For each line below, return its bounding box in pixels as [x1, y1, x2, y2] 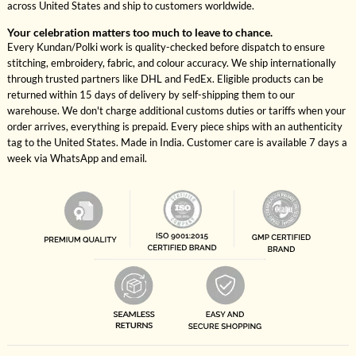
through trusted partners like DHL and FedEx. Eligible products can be [6, 72, 323, 86]
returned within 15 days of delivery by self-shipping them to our [6, 88, 295, 102]
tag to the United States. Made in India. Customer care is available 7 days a [6, 136, 347, 149]
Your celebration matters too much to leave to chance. [6, 25, 273, 40]
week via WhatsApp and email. [6, 152, 147, 165]
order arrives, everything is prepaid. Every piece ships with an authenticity [6, 120, 342, 133]
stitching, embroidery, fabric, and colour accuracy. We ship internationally [6, 56, 336, 70]
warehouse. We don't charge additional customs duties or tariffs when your [6, 104, 346, 118]
